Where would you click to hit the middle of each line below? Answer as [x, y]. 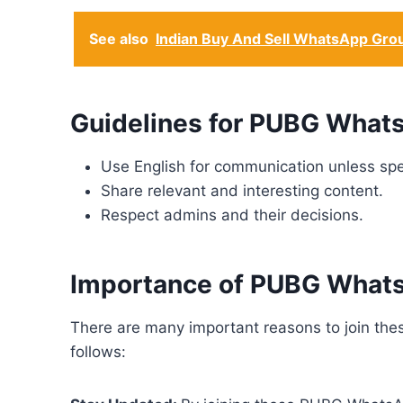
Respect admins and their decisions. [232, 215]
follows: [100, 352]
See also [119, 39]
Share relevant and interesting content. [242, 191]
